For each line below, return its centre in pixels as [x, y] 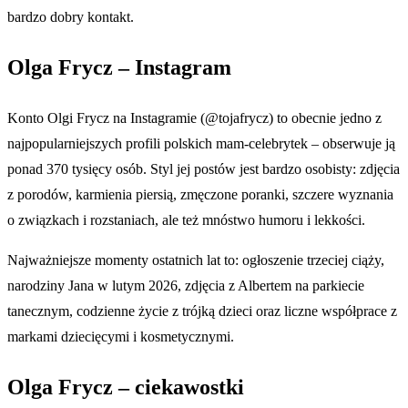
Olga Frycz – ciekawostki [126, 388]
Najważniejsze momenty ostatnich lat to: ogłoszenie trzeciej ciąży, [196, 260]
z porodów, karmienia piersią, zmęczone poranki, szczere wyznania [200, 195]
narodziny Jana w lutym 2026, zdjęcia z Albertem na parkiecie [186, 286]
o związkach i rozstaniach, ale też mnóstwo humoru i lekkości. [186, 220]
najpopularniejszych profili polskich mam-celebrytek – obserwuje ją [201, 144]
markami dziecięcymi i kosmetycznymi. [121, 337]
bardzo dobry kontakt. [71, 17]
